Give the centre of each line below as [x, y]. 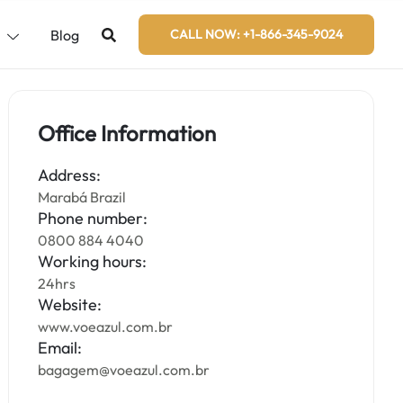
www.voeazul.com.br [106, 327]
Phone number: [93, 218]
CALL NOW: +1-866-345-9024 [256, 34]
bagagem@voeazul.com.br [124, 370]
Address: [70, 175]
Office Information [127, 133]
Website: [70, 304]
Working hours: [93, 261]
